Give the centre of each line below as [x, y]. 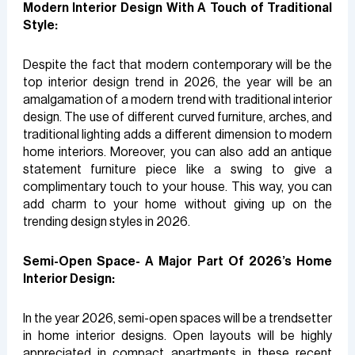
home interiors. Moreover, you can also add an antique [177, 152]
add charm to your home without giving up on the [177, 204]
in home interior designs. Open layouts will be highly [177, 336]
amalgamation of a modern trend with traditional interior [177, 99]
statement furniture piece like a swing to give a [177, 169]
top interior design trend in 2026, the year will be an [177, 82]
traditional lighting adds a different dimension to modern [177, 134]
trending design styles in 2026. [106, 221]
